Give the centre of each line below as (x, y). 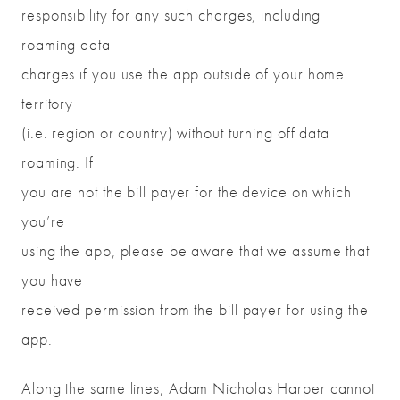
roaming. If (58, 162)
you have (53, 280)
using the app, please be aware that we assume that (196, 251)
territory (48, 104)
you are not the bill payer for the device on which (187, 192)
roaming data (66, 45)
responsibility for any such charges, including (171, 15)
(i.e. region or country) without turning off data (176, 133)
